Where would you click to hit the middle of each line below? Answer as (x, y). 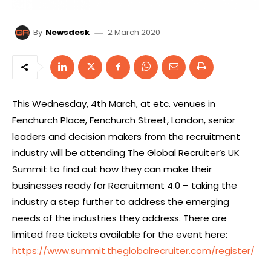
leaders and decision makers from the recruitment (126, 136)
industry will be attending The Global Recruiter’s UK (126, 152)
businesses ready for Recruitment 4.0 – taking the (125, 185)
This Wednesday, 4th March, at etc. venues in (114, 103)
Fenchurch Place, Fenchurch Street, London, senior (124, 120)
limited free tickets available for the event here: (120, 234)
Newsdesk (67, 32)
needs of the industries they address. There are (119, 218)
